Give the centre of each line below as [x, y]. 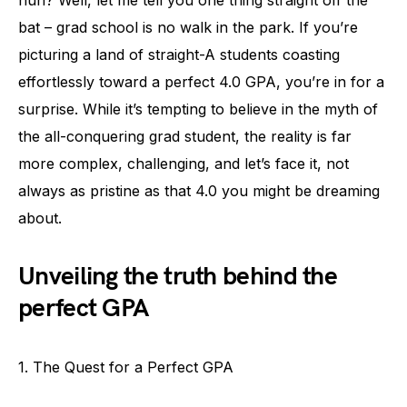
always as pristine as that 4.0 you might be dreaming [199, 190]
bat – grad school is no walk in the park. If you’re [188, 27]
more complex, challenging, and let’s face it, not [184, 163]
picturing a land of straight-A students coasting [179, 54]
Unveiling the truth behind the [178, 276]
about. [40, 218]
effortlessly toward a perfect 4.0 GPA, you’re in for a [201, 81]
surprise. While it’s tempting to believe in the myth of [198, 109]
